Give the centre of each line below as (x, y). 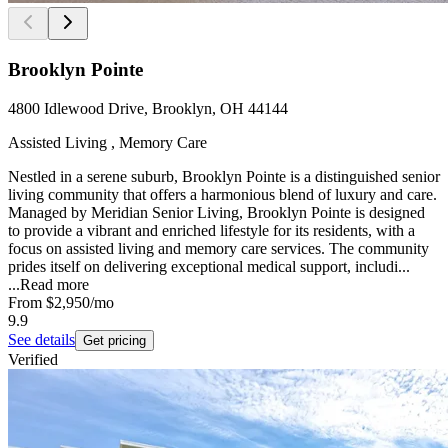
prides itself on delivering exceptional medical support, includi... (209, 266)
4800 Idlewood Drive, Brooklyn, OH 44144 (148, 108)
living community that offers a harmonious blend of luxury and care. (222, 194)
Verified (33, 359)
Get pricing (114, 340)
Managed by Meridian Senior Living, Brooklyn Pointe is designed (216, 212)
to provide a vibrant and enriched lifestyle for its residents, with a (211, 230)
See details (41, 339)
